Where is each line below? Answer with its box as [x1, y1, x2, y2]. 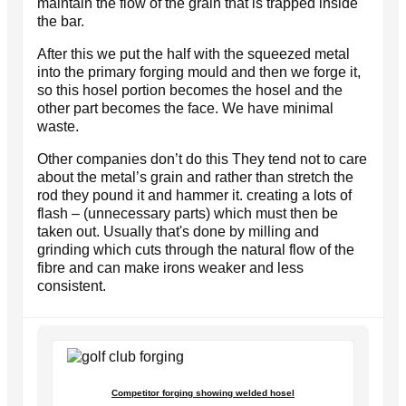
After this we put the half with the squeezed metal [37, 45, 350, 62]
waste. [37, 118, 79, 134]
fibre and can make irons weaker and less [37, 259, 304, 275]
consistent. [37, 277, 106, 294]
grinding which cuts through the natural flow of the [37, 241, 354, 257]
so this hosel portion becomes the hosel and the [37, 82, 343, 98]
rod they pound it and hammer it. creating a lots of [37, 187, 352, 203]
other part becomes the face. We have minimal [37, 100, 333, 116]
